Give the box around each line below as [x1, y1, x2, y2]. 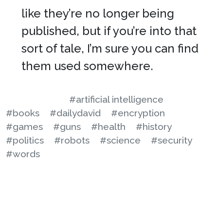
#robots [54, 135, 90, 145]
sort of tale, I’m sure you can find [21, 41, 199, 55]
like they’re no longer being [21, 6, 174, 20]
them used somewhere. [21, 59, 153, 73]
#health [91, 121, 126, 132]
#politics [6, 135, 44, 145]
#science [100, 135, 141, 145]
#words [6, 148, 40, 159]
